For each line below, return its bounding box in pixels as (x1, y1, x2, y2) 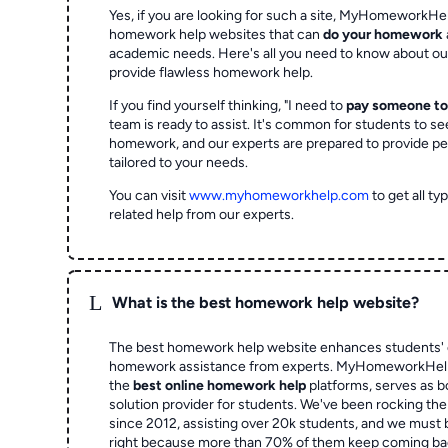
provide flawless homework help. (109, 63, 314, 81)
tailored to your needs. (109, 153, 249, 171)
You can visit (109, 186, 190, 204)
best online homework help (133, 376, 307, 394)
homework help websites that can (109, 25, 324, 43)
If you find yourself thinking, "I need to (109, 96, 347, 114)
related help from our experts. (109, 205, 295, 223)
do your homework (323, 25, 444, 43)
